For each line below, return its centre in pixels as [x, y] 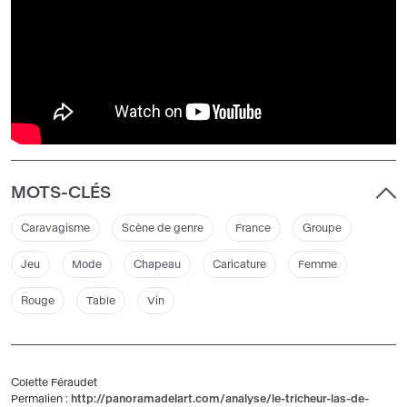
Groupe [322, 228]
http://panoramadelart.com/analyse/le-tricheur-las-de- [220, 399]
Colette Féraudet [54, 383]
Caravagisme [55, 228]
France [253, 228]
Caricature [239, 265]
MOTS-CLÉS [61, 193]
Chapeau [157, 265]
